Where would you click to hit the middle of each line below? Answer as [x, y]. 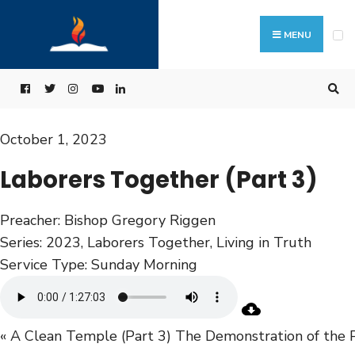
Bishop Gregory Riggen [140, 220]
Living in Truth [264, 242]
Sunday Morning [144, 264]
